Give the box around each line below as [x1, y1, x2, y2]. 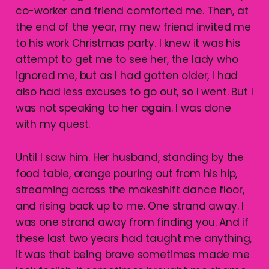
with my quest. [15, 116, 91, 131]
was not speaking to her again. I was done [15, 100, 231, 115]
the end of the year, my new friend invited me [15, 19, 252, 34]
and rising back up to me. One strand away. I [15, 198, 244, 213]
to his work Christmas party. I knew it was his [15, 35, 240, 50]
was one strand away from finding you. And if [15, 214, 249, 229]
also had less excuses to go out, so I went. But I [15, 84, 253, 99]
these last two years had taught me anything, [15, 231, 252, 246]
